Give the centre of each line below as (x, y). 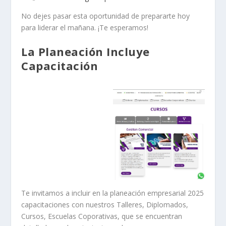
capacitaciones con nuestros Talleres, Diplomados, (105, 204)
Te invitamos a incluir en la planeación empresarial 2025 (113, 193)
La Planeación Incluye (86, 52)
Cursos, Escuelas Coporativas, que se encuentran (102, 216)
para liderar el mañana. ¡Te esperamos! (85, 27)
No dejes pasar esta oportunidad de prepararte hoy (106, 16)
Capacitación (60, 66)
